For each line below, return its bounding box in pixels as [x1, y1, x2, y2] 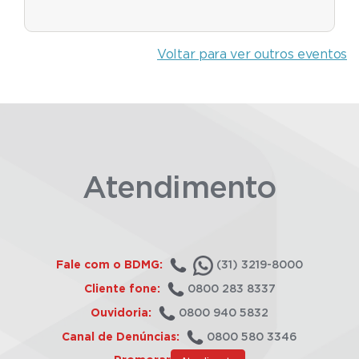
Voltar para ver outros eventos [157, 48, 347, 61]
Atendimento [83, 174, 276, 204]
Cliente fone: [83, 283, 160, 295]
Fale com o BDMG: [56, 259, 163, 271]
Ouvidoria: [91, 307, 151, 319]
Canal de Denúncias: [62, 331, 183, 343]
